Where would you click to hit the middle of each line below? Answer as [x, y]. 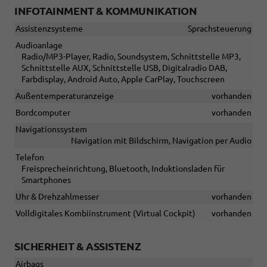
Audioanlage [39, 46]
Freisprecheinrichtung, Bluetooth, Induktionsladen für [123, 169]
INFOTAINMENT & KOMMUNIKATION [106, 11]
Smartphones [46, 180]
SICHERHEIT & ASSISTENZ [78, 246]
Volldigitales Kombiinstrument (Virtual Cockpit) [105, 214]
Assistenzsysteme [49, 29]
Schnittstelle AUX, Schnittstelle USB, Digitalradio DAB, [124, 68]
